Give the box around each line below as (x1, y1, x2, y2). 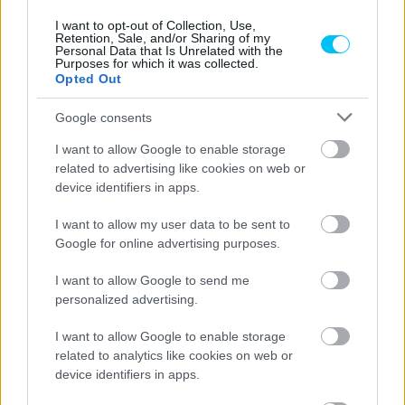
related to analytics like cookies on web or (55, 348, 293, 363)
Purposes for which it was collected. (55, 56, 259, 71)
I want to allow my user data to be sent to (55, 217, 290, 231)
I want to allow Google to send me (55, 273, 250, 287)
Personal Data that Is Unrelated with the (55, 43, 283, 58)
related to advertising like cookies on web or (55, 161, 306, 175)
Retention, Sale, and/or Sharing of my (55, 31, 270, 45)
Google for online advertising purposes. (55, 236, 280, 250)
